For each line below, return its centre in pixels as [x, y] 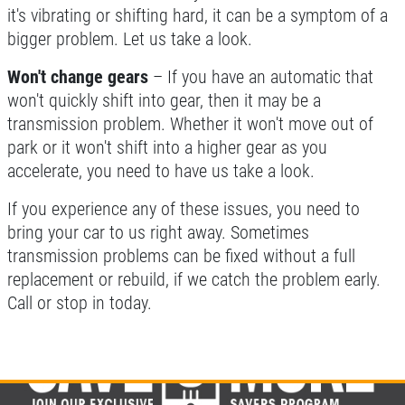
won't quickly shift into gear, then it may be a [164, 100]
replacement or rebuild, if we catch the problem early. [194, 279]
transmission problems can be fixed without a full [181, 256]
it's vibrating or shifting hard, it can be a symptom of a [198, 15]
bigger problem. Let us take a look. [130, 39]
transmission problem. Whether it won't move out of [190, 124]
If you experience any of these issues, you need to [184, 209]
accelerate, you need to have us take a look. [161, 171]
